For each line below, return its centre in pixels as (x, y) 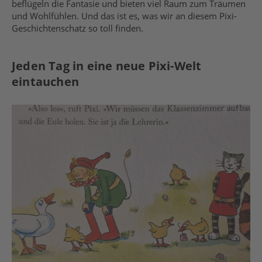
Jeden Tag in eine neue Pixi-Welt (107, 66)
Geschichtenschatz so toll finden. (77, 28)
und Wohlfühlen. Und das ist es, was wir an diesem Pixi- (124, 16)
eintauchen (45, 82)
